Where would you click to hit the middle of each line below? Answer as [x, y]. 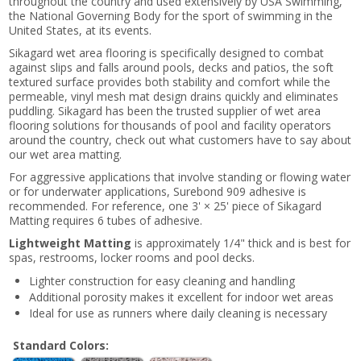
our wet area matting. [66, 154]
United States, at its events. [81, 30]
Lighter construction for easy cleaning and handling [162, 280]
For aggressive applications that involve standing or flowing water [180, 176]
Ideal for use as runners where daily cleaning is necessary [178, 313]
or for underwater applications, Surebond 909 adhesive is [158, 191]
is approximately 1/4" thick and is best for [241, 243]
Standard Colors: [61, 345]
